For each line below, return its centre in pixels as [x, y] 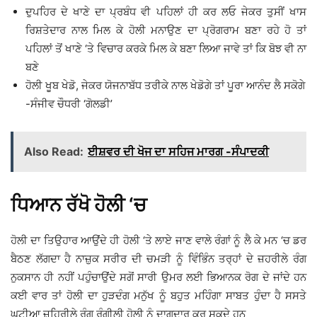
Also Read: [54, 152]
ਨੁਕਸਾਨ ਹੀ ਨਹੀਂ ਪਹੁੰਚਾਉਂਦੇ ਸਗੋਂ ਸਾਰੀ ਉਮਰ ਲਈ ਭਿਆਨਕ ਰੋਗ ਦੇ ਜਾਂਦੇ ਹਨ [158, 277]
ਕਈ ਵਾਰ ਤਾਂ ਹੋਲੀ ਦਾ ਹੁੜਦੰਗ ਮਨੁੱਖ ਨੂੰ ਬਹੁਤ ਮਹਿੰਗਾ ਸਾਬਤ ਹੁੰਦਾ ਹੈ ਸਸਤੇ [158, 296]
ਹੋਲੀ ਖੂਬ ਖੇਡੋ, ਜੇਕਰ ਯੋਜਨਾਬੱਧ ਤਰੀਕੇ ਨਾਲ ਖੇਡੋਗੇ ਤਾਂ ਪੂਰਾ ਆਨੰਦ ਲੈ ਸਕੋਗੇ [165, 86]
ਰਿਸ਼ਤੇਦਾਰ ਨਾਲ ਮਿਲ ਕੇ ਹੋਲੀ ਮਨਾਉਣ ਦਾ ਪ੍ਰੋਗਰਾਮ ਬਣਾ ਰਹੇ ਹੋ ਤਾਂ [166, 30]
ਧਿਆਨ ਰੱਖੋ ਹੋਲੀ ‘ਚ [79, 205]
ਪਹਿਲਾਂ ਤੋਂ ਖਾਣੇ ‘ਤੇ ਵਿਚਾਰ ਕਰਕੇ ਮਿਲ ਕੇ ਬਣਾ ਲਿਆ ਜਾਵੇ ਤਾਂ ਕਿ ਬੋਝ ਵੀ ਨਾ [166, 49]
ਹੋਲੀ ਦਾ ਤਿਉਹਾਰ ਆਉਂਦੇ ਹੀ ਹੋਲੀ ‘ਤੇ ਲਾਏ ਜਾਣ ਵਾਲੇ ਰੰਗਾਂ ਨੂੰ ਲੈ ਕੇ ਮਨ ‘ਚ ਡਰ [158, 241]
